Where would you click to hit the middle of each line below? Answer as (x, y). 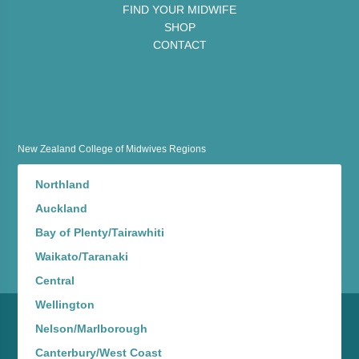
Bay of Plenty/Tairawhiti (100, 233)
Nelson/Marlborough (91, 329)
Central (55, 281)
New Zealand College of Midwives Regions (112, 149)
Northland (63, 185)
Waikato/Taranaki (82, 257)
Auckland (61, 209)
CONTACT (179, 44)
